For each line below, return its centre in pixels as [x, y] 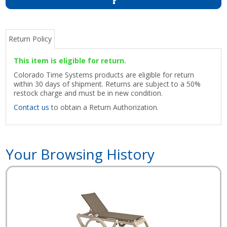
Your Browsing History [80, 154]
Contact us [32, 107]
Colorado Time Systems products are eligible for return [104, 74]
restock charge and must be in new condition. [88, 93]
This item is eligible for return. [70, 60]
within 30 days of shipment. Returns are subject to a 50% [107, 84]
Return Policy [30, 39]
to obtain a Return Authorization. [104, 107]
